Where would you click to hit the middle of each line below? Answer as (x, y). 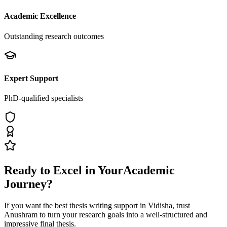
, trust (181, 205)
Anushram (21, 214)
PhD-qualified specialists (44, 98)
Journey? (28, 184)
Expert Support (31, 78)
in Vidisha (156, 205)
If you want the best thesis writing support (72, 205)
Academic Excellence (40, 16)
